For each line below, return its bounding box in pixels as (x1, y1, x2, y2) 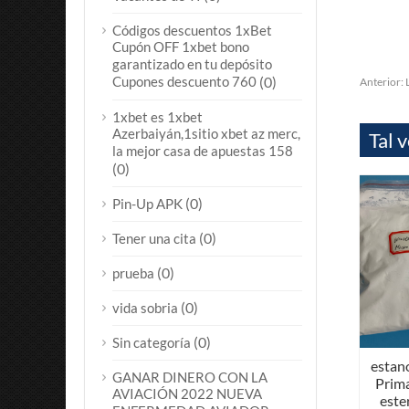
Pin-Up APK (112, 195, 183, 212)
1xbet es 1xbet (112, 109, 203, 125)
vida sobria (112, 299, 178, 316)
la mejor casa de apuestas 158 (112, 142, 293, 160)
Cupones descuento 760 (112, 73, 257, 90)
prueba (112, 265, 154, 281)
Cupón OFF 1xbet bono (112, 38, 249, 56)
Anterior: (359, 75, 405, 89)
